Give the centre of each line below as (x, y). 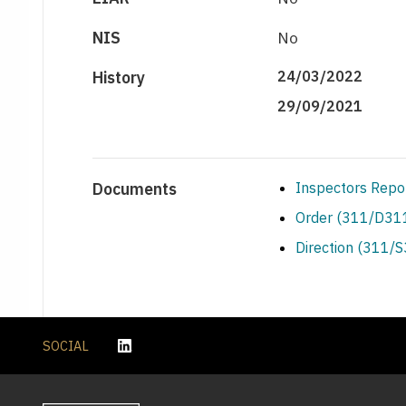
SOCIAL (66, 345)
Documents (135, 189)
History (119, 78)
